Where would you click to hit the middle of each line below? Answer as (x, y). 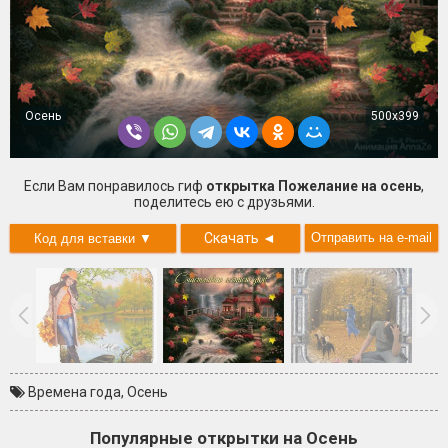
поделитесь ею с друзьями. (224, 202)
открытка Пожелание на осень (313, 186)
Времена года (74, 392)
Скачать (232, 238)
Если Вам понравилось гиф (115, 186)
